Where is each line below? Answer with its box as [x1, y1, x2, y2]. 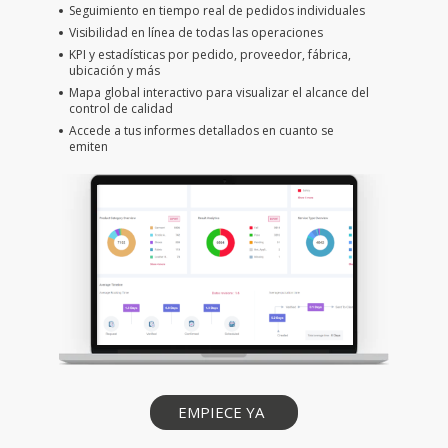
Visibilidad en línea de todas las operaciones [68, 23, 323, 41]
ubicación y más [68, 61, 160, 79]
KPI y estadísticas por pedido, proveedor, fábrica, [68, 45, 351, 63]
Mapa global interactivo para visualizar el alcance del [68, 83, 369, 101]
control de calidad [68, 99, 173, 117]
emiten [68, 137, 108, 155]
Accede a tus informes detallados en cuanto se [68, 121, 334, 139]
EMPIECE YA [177, 402, 264, 423]
